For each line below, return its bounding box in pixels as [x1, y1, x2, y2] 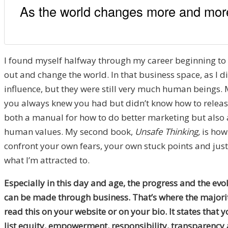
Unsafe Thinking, [135, 126, 200, 138]
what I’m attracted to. [4, 154, 90, 166]
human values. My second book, [4, 126, 135, 138]
